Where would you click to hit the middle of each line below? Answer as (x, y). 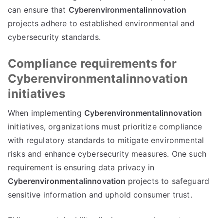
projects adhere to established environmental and (101, 23)
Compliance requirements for (92, 64)
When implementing (46, 113)
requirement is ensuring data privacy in (81, 167)
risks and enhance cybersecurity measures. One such (107, 154)
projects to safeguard (169, 181)
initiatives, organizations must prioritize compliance (105, 127)
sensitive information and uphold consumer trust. (100, 195)
